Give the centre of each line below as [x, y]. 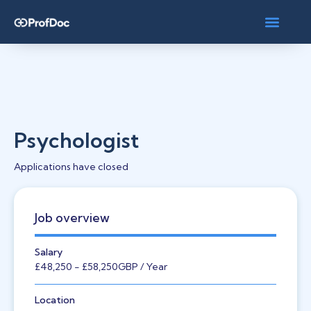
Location [55, 300]
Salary [49, 252]
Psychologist [76, 140]
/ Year [153, 267]
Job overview [72, 218]
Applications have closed [71, 167]
